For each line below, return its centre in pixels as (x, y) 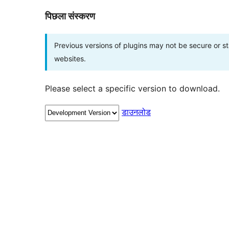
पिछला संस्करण (70, 16)
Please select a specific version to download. (132, 89)
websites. (70, 59)
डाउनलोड (136, 112)
